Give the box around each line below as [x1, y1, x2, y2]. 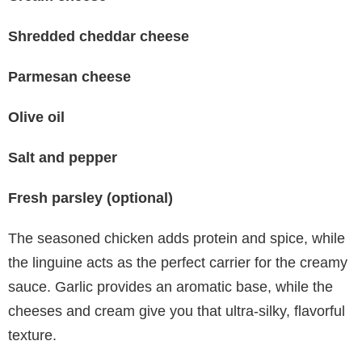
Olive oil [8, 108, 65, 125]
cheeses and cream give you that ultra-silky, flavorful [8, 302, 345, 319]
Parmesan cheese [8, 68, 131, 85]
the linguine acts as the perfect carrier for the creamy [8, 254, 347, 271]
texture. [8, 326, 57, 343]
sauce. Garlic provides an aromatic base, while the [8, 278, 333, 295]
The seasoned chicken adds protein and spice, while [8, 229, 345, 246]
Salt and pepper [8, 149, 117, 166]
